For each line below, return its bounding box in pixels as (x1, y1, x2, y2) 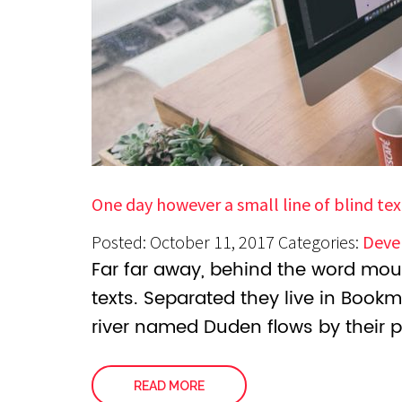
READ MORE (134, 379, 205, 393)
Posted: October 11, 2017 (92, 231, 275, 253)
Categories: (278, 231, 363, 253)
